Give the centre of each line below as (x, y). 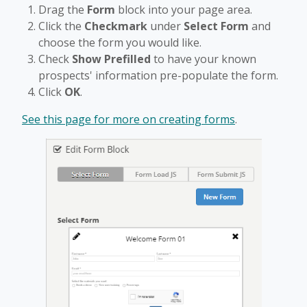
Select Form (216, 26)
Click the (61, 26)
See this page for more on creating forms (128, 120)
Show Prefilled (111, 59)
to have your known (204, 59)
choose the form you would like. (120, 43)
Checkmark (116, 26)
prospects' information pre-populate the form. (158, 76)
